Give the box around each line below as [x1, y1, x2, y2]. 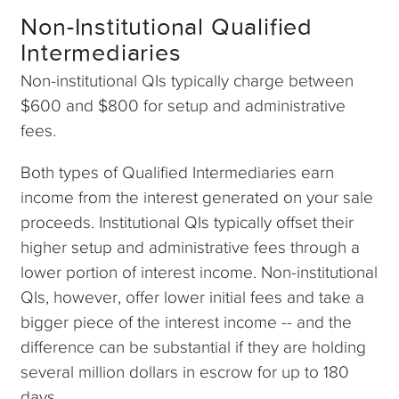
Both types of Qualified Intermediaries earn [20, 163, 335, 183]
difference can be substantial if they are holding [20, 338, 367, 357]
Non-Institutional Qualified [20, 12, 313, 40]
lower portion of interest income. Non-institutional [20, 263, 379, 282]
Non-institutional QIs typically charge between [20, 71, 354, 91]
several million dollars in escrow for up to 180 [20, 362, 350, 382]
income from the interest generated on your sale [20, 188, 374, 208]
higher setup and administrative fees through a [20, 238, 361, 257]
